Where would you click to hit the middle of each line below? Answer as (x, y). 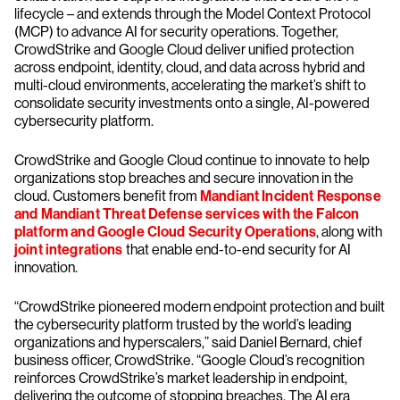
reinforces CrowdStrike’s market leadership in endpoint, (181, 378)
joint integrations (69, 250)
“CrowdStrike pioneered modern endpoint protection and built (200, 307)
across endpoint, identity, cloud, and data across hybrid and (190, 67)
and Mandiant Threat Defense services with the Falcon (187, 214)
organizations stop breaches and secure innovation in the (184, 178)
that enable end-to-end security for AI (237, 250)
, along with (350, 232)
